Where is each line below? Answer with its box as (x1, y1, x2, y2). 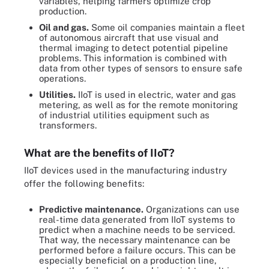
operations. (39, 73, 86, 83)
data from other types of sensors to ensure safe (39, 63, 243, 73)
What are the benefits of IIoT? (24, 147, 175, 159)
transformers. (39, 120, 97, 130)
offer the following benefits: (24, 178, 144, 189)
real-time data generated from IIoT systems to (39, 214, 235, 225)
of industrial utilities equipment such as (39, 110, 210, 120)
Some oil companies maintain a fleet (89, 22, 245, 32)
